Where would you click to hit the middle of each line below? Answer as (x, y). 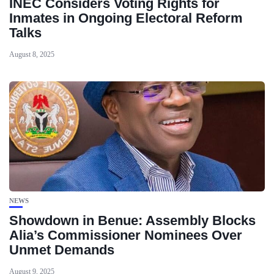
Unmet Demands (62, 250)
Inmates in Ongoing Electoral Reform (126, 18)
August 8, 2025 (32, 54)
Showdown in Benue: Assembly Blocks (132, 220)
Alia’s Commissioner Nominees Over (126, 235)
